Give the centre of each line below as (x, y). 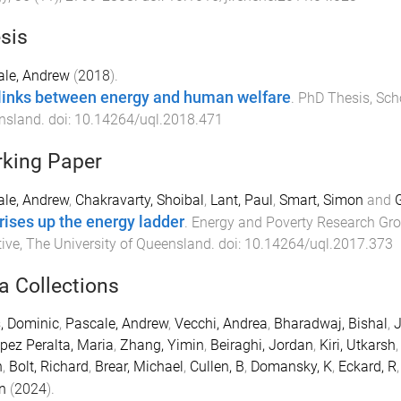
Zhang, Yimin (162, 346)
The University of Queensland (118, 244)
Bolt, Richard (48, 367)
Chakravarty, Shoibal (139, 200)
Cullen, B (217, 367)
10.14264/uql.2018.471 (148, 120)
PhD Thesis (333, 98)
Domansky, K (291, 367)
